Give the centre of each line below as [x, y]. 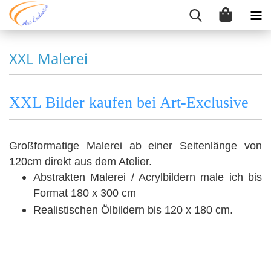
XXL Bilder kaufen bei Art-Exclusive [129, 103]
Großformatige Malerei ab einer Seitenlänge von [135, 146]
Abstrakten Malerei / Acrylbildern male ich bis [148, 177]
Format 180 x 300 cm [85, 193]
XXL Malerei [48, 58]
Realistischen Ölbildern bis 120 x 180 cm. [133, 210]
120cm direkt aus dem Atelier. [80, 162]
